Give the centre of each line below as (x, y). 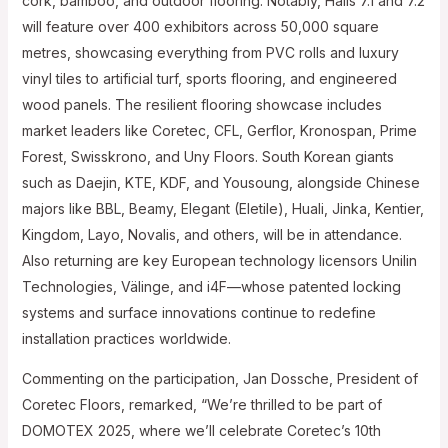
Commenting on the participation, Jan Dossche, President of (219, 378)
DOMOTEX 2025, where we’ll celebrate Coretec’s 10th (201, 430)
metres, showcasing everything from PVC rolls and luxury (210, 52)
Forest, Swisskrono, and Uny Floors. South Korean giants (207, 156)
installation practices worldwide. (126, 338)
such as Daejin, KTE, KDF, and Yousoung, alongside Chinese (220, 182)
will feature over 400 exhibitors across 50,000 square (200, 26)
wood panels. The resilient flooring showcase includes (201, 104)
